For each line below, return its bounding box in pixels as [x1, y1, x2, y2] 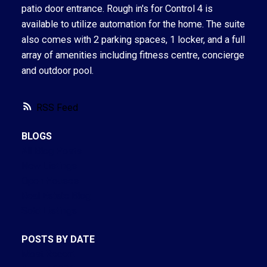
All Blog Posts [21, 145, 82, 157]
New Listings [21, 160, 77, 172]
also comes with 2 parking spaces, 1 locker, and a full [21, 33, 245, 45]
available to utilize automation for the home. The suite [21, 18, 245, 30]
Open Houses [21, 175, 79, 187]
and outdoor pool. [21, 64, 94, 76]
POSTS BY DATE [21, 233, 95, 245]
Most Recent [21, 248, 75, 260]
